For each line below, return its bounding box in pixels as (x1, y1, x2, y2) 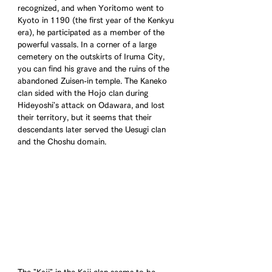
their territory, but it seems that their (18, 114, 154, 122)
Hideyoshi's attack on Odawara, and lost (18, 101, 167, 110)
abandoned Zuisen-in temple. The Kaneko (18, 77, 169, 86)
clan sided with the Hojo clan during (18, 89, 151, 98)
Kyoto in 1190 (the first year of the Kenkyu (18, 16, 176, 25)
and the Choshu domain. (18, 138, 106, 146)
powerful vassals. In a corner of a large (18, 41, 159, 49)
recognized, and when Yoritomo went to (18, 4, 166, 13)
